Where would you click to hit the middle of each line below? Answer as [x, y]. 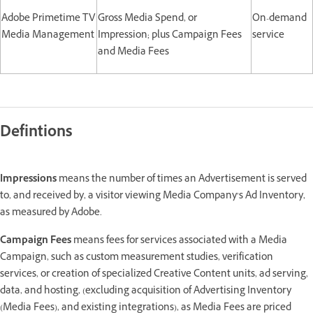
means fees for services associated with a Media [179, 241]
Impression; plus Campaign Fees [170, 36]
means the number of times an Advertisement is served [182, 180]
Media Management [48, 36]
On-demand [279, 19]
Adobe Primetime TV [48, 19]
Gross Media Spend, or [147, 19]
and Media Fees [133, 52]
